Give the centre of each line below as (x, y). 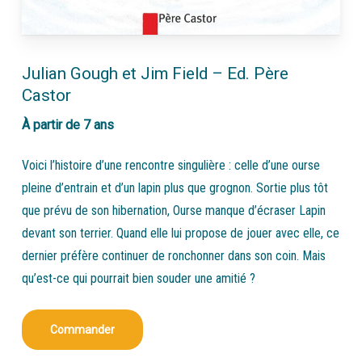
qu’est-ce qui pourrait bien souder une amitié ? (138, 279)
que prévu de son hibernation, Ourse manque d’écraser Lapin (173, 211)
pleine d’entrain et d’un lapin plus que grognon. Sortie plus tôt (175, 188)
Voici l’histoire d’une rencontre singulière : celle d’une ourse (170, 166)
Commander (82, 330)
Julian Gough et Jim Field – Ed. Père (155, 74)
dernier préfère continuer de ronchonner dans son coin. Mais (173, 256)
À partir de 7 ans (67, 125)
